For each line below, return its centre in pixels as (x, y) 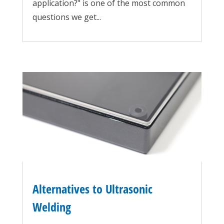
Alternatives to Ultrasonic (92, 189)
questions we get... (66, 17)
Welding (51, 207)
